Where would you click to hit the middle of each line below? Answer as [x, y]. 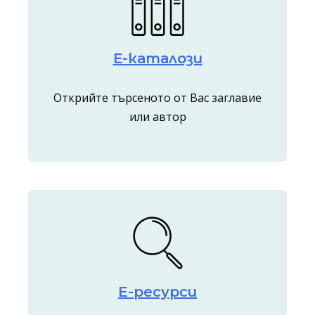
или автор [157, 116]
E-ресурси [157, 292]
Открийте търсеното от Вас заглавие [157, 97]
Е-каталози [157, 58]
